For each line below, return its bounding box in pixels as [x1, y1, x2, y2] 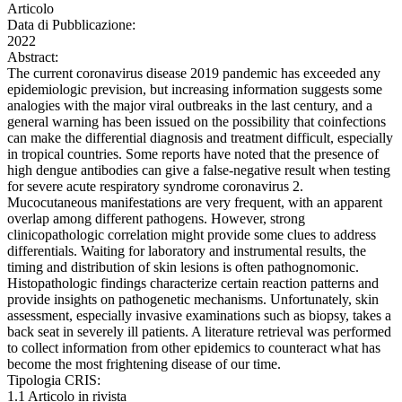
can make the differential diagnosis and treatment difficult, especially [7, 130, 393, 146]
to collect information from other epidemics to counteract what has [7, 340, 380, 356]
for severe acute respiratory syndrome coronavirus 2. [7, 179, 303, 195]
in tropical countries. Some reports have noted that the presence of [7, 146, 379, 162]
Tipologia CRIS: [7, 372, 100, 389]
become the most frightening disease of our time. [7, 356, 281, 372]
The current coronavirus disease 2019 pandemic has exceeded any [7, 66, 380, 82]
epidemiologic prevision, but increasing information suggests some [7, 82, 382, 98]
